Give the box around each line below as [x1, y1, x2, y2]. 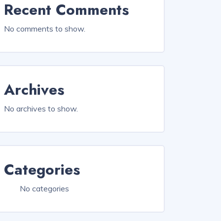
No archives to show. [4, 104, 78, 113]
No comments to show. [4, 24, 85, 34]
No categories [20, 184, 69, 193]
